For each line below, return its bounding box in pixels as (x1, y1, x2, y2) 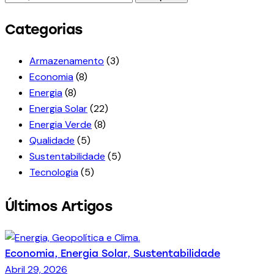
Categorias (5, 21, 83, 39)
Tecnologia (29, 166, 78, 179)
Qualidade (29, 134, 75, 147)
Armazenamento (29, 54, 104, 67)
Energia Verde (29, 118, 92, 131)
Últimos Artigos (5, 198, 112, 215)
